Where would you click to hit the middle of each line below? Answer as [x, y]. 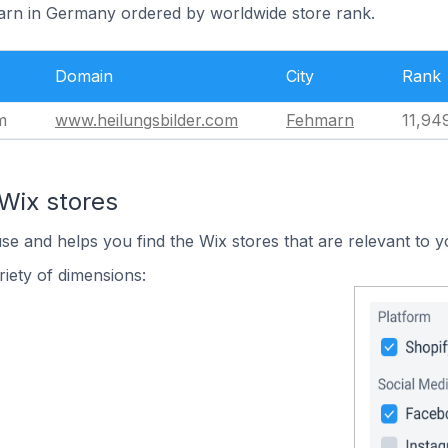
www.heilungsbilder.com [146, 120]
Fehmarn [320, 120]
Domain [84, 76]
